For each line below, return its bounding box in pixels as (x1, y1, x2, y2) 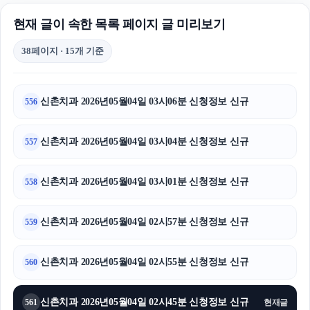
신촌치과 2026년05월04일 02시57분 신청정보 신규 (40, 217, 249, 228)
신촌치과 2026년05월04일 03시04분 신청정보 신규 (40, 136, 249, 147)
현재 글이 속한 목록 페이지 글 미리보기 (13, 17, 226, 32)
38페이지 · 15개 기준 (21, 46, 104, 57)
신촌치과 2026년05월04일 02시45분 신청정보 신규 (40, 297, 249, 308)
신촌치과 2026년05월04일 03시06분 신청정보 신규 (40, 96, 249, 107)
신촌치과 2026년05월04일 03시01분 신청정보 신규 (40, 176, 249, 188)
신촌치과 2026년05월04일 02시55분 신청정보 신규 (40, 257, 249, 268)
